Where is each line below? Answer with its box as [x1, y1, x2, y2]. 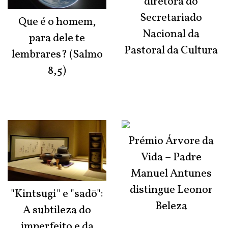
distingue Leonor [129, 182, 213, 198]
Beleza [155, 198, 187, 215]
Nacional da [142, 26, 199, 43]
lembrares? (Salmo [11, 46, 103, 63]
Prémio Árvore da [128, 133, 214, 150]
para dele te [29, 30, 85, 46]
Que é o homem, [18, 14, 96, 30]
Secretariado [140, 10, 202, 26]
